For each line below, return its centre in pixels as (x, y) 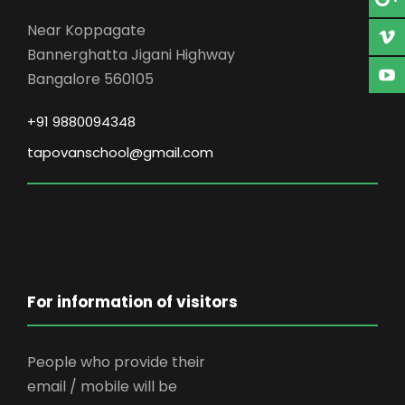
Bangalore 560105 (90, 80)
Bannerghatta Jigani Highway (131, 55)
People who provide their (116, 363)
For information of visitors (132, 302)
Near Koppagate (86, 31)
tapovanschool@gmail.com (120, 153)
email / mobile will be (102, 387)
